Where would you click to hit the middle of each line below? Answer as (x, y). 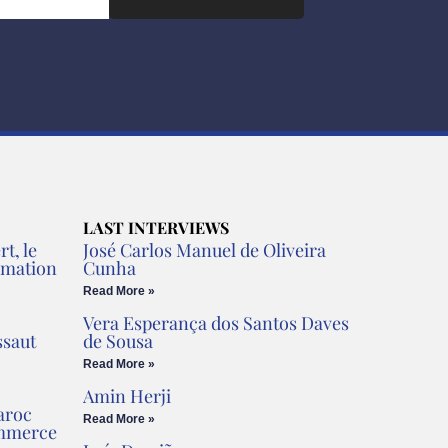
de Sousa (118, 341)
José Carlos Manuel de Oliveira (205, 250)
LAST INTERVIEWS (156, 227)
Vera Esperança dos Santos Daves (216, 323)
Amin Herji (127, 396)
